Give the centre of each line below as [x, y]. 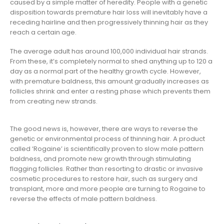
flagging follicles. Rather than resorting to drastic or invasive [106, 169]
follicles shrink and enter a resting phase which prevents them [110, 91]
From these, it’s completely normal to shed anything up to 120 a [111, 61]
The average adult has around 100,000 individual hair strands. [109, 51]
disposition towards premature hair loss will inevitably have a [109, 12]
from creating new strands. [54, 101]
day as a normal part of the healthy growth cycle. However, [105, 71]
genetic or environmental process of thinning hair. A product [107, 139]
